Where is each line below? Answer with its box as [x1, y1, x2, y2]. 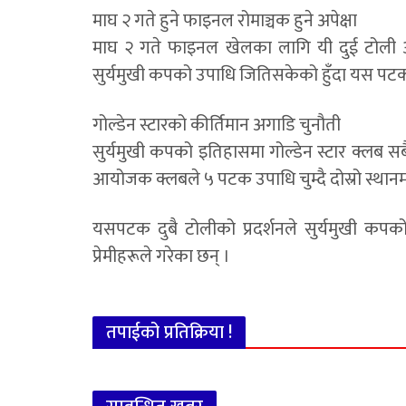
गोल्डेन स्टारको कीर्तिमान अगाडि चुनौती [92, 109, 341, 140]
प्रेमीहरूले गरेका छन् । [92, 240, 230, 272]
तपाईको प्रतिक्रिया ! [106, 316, 232, 348]
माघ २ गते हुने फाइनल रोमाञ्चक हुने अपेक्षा [92, 5, 357, 36]
